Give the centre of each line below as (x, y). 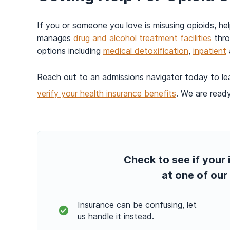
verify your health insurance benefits (107, 94)
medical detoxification (146, 51)
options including (70, 51)
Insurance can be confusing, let (137, 205)
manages (55, 38)
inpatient (210, 51)
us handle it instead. (116, 216)
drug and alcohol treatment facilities (142, 38)
